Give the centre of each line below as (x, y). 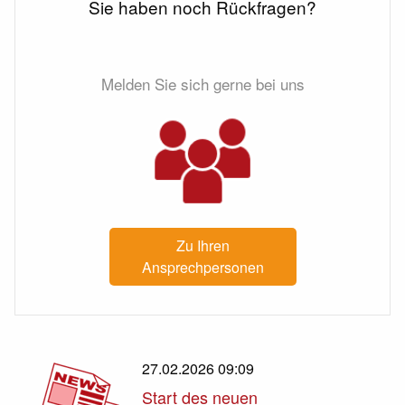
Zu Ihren (202, 245)
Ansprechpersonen (202, 267)
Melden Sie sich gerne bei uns (202, 84)
